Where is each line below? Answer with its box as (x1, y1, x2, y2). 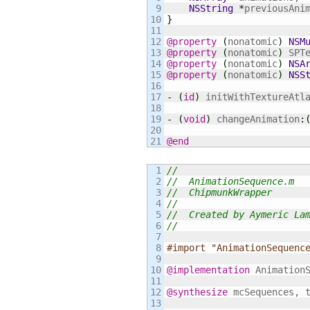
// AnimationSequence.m (167, 176, 294, 187)
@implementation (167, 264, 250, 275)
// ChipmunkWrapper (167, 187, 272, 198)
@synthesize (167, 286, 228, 298)
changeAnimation (211, 113, 300, 125)
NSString (189, 3, 233, 14)
